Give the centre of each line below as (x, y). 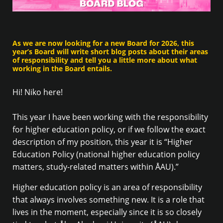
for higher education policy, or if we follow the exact (109, 130)
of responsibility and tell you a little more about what (105, 60)
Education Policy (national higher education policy (106, 155)
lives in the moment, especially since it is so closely (107, 212)
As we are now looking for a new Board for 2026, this (103, 43)
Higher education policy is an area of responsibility (107, 187)
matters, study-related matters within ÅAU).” (96, 167)
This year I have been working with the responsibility (110, 117)
